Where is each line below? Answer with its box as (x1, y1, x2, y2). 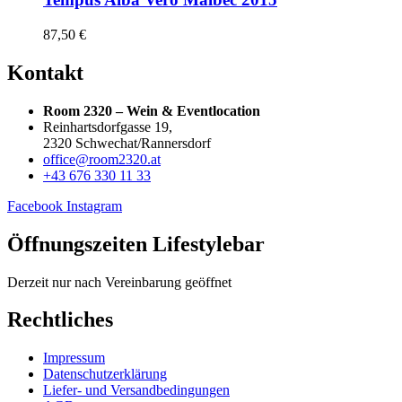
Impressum (43, 350, 105, 366)
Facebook (7, 197, 63, 214)
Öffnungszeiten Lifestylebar (7, 232, 265, 256)
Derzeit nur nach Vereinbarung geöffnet (7, 274, 232, 290)
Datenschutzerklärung (43, 366, 167, 382)
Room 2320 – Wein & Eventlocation (43, 102, 260, 118)
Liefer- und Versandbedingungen (43, 382, 230, 398)
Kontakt (7, 60, 83, 84)
